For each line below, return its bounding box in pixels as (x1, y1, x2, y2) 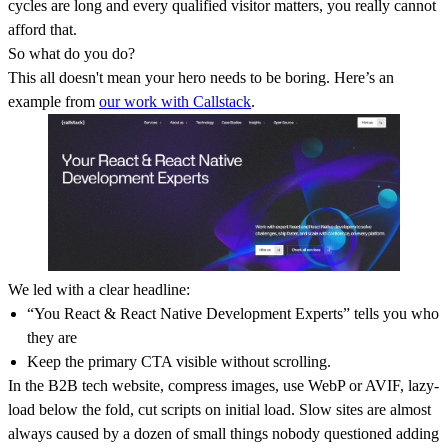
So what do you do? (8, 44, 135, 62)
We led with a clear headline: (8, 280, 190, 298)
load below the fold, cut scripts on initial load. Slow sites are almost (8, 400, 431, 418)
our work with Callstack (99, 92, 251, 110)
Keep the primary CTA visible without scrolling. (27, 352, 332, 370)
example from (8, 92, 99, 110)
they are (27, 328, 78, 346)
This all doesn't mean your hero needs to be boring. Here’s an (8, 68, 394, 86)
